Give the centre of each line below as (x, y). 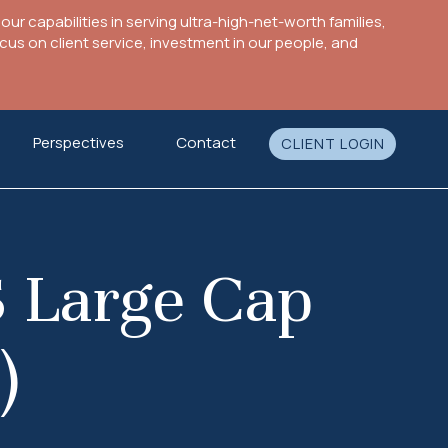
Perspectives (79, 142)
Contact (205, 142)
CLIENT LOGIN (332, 143)
